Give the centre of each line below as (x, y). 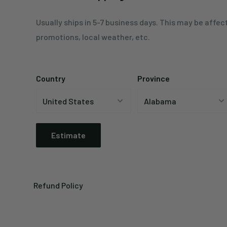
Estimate (68, 135)
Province (154, 79)
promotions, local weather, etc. (93, 37)
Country (51, 79)
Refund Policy (58, 185)
